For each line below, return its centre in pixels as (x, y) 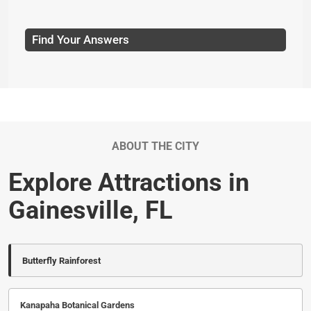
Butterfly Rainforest (61, 261)
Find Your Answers (81, 40)
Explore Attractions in (129, 183)
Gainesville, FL (90, 210)
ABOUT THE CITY (155, 146)
